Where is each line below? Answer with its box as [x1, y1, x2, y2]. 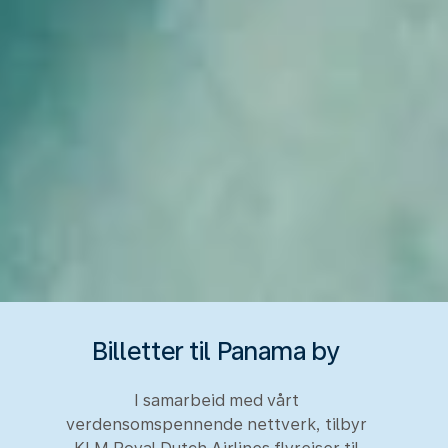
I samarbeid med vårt [133, 390, 299, 410]
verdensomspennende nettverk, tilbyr [65, 414, 367, 434]
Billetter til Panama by [92, 335, 340, 366]
